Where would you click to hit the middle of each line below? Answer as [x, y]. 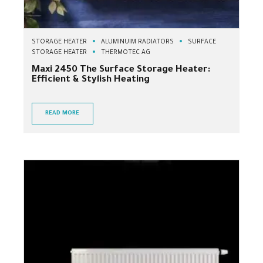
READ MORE [63, 113]
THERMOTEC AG [126, 53]
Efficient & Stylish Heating [91, 80]
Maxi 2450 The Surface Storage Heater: [121, 70]
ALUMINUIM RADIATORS [137, 42]
